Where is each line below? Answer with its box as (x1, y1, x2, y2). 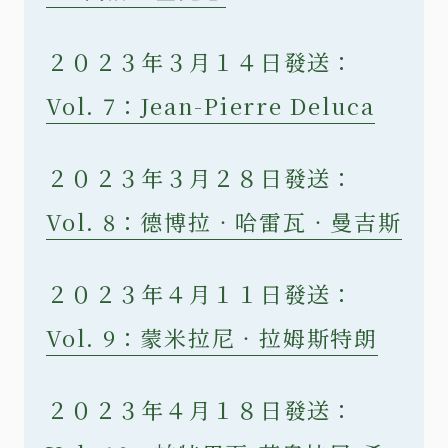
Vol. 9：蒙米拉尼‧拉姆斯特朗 (46, 321, 378, 353)
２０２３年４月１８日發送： (46, 393, 355, 425)
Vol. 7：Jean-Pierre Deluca (46, 89, 375, 121)
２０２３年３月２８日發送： (46, 161, 355, 193)
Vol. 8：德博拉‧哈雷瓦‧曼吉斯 (46, 205, 402, 237)
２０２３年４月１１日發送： (46, 277, 355, 309)
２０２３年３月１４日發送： (46, 45, 355, 77)
